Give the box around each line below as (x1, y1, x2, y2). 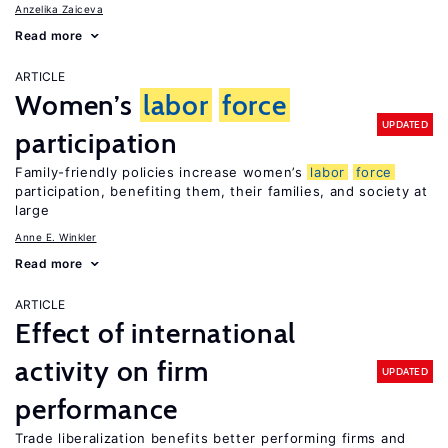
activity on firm (15, 354, 209, 388)
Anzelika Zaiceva (15, 3, 103, 15)
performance (15, 392, 179, 426)
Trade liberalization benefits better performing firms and (15, 430, 406, 446)
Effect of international (15, 316, 297, 350)
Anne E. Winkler (15, 231, 97, 243)
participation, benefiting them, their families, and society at (15, 183, 428, 199)
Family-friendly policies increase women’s (15, 164, 308, 180)
